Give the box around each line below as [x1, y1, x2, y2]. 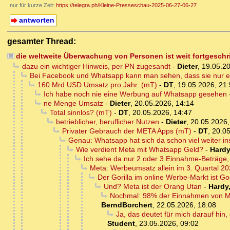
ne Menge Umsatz [43, 99, 103, 108]
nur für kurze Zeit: [10, 2, 56, 9]
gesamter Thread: [7, 36, 76, 46]
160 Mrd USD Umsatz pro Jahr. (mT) [37, 81, 157, 89]
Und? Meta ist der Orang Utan [103, 182, 202, 191]
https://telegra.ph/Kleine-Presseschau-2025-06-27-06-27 [56, 2, 197, 9]
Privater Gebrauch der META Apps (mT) [62, 127, 191, 136]
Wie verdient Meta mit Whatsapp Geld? [75, 145, 203, 154]
